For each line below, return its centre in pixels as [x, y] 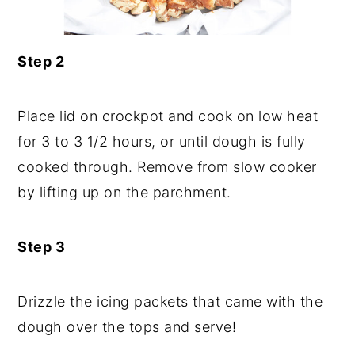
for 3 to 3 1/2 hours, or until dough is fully [162, 142]
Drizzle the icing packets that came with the [170, 302]
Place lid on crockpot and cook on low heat [168, 116]
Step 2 [41, 62]
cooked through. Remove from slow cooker [167, 167]
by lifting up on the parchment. [124, 193]
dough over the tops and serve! [127, 327]
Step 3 [42, 247]
